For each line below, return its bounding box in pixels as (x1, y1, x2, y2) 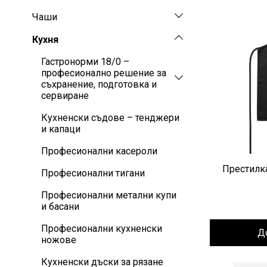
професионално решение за (41, 67, 166, 79)
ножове (41, 234, 76, 246)
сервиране (41, 90, 89, 102)
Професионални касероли (41, 145, 157, 157)
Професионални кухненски (41, 223, 162, 235)
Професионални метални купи (41, 190, 176, 201)
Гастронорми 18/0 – (41, 56, 129, 68)
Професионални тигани (41, 167, 145, 179)
